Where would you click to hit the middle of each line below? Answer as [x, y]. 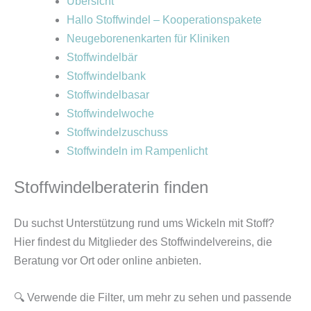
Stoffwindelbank [106, 76]
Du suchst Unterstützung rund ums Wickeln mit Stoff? [144, 223]
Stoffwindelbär [102, 57]
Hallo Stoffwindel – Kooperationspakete [164, 20]
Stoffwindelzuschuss [117, 132]
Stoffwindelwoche [110, 114]
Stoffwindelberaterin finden [111, 187]
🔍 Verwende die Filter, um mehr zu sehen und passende [153, 297]
